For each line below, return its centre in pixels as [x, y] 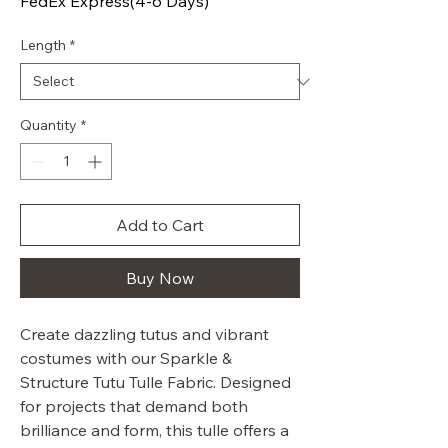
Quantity [48, 125]
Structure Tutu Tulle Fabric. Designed [155, 382]
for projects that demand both [134, 406]
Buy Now [160, 278]
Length [43, 45]
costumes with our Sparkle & [126, 358]
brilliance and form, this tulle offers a [154, 430]
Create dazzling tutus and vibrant [144, 334]
